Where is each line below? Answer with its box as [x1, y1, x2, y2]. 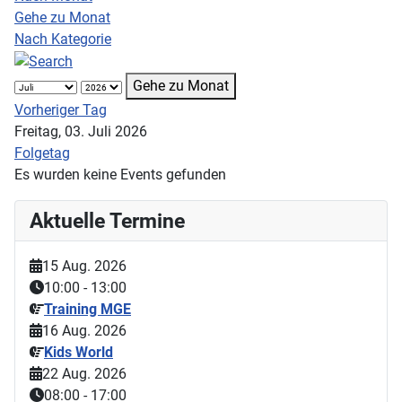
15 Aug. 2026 [42, 257, 127, 275]
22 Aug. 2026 [42, 364, 127, 382]
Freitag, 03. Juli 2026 [14, 122, 147, 140]
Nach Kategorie [14, 30, 111, 48]
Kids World [44, 343, 113, 361]
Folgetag [14, 144, 70, 162]
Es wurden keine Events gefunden [14, 165, 226, 183]
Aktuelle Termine [30, 207, 185, 233]
